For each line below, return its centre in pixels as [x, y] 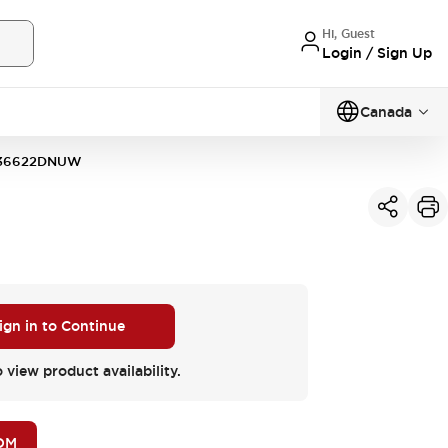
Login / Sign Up [377, 52]
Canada [386, 112]
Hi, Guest [348, 33]
